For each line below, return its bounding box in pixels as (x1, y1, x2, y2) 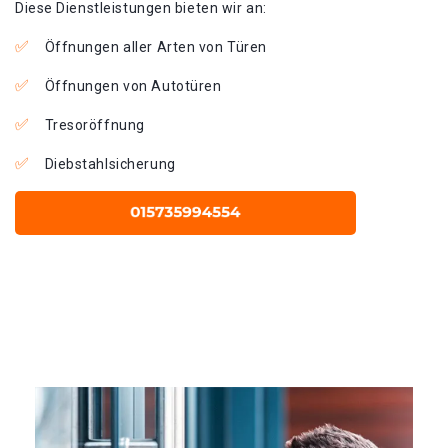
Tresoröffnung (44, 117, 145, 133)
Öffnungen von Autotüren (44, 78, 222, 94)
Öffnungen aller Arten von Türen (44, 39, 267, 55)
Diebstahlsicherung (44, 156, 176, 172)
